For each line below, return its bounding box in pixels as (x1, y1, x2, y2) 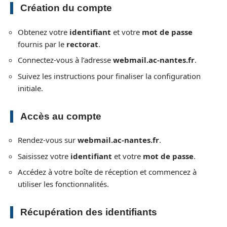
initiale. (18, 83, 43, 93)
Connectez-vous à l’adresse (18, 55, 113, 65)
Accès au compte (20, 110, 101, 122)
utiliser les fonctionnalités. (18, 179, 109, 189)
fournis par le (18, 39, 66, 49)
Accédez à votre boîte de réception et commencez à (18, 167, 197, 177)
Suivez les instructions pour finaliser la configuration (18, 70, 201, 81)
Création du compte (20, 3, 112, 13)
